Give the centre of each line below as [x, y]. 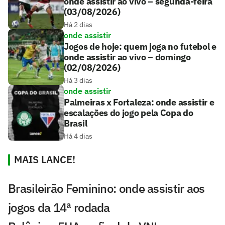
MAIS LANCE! [45, 159]
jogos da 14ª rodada [59, 207]
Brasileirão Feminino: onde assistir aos [106, 188]
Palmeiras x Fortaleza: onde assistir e [139, 102]
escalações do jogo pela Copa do [129, 113]
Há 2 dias [78, 24]
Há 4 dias [78, 136]
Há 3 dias [78, 80]
